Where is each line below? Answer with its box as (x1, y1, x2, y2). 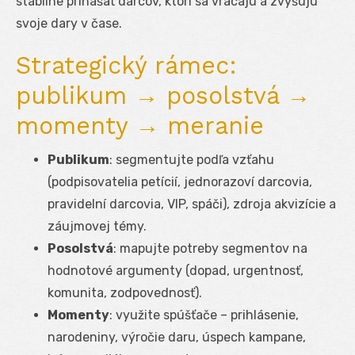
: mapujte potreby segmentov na (113, 240, 307, 256)
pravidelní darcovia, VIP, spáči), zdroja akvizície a (48, 196, 336, 212)
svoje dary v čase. (16, 15, 122, 31)
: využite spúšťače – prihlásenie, (109, 307, 299, 323)
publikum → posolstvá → (16, 81, 311, 109)
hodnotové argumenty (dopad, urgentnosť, (48, 262, 303, 278)
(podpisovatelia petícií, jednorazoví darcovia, (48, 174, 312, 189)
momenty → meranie (16, 111, 264, 139)
